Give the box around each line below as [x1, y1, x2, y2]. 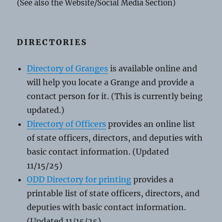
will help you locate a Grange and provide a [27, 77, 195, 87]
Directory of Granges [27, 63, 109, 73]
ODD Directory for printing [27, 174, 132, 184]
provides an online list [106, 118, 196, 129]
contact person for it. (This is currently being [27, 91, 203, 101]
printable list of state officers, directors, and [27, 188, 200, 198]
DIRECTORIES [17, 37, 88, 47]
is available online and [108, 63, 198, 73]
